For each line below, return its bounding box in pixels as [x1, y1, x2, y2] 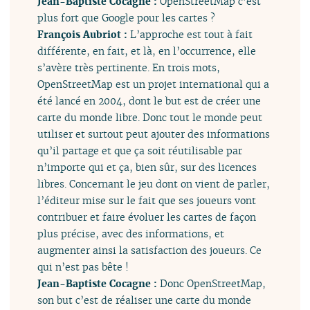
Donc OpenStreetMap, [160, 277, 266, 291]
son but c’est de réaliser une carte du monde [37, 293, 252, 307]
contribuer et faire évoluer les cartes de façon [37, 210, 257, 224]
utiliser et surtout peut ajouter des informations [37, 127, 271, 141]
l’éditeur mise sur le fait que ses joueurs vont [37, 194, 257, 208]
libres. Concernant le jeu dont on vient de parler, [37, 177, 271, 191]
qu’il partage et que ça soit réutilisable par [37, 144, 243, 158]
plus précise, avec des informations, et [37, 227, 225, 241]
